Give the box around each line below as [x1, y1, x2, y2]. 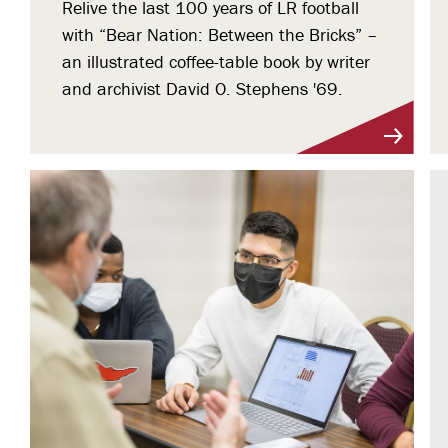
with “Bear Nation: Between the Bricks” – [62, 23, 379, 47]
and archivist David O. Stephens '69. [62, 77, 344, 101]
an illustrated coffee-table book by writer [62, 50, 371, 74]
